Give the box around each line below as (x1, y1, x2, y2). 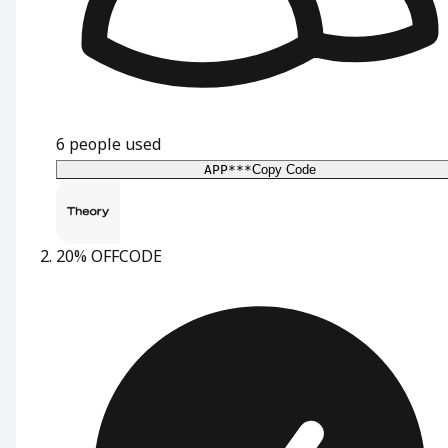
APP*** (204, 161, 252, 177)
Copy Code (252, 161, 316, 177)
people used (69, 132, 161, 155)
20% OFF (56, 244, 119, 267)
